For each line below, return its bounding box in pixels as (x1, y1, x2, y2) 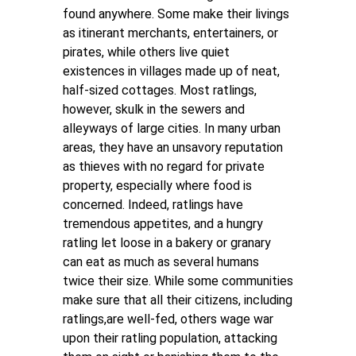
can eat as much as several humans (63, 254, 259, 269)
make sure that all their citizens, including (63, 292, 292, 308)
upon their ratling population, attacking (63, 331, 277, 346)
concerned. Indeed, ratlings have (63, 197, 243, 212)
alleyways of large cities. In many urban (63, 121, 281, 136)
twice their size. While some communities (63, 273, 293, 288)
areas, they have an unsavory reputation (63, 140, 283, 155)
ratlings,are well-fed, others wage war (63, 311, 273, 327)
